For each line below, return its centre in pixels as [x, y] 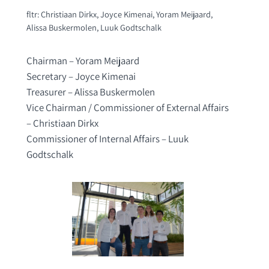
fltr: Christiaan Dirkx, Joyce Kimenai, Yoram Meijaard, [119, 14]
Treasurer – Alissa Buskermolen [90, 92]
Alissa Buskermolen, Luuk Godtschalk [94, 27]
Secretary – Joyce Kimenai [81, 76]
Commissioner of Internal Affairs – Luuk [107, 138]
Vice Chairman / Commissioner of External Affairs [127, 107]
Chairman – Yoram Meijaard [83, 60]
